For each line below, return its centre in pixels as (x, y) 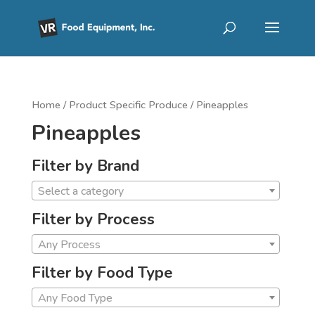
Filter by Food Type (102, 272)
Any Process (69, 244)
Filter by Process (93, 219)
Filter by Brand (85, 166)
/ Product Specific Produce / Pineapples (154, 105)
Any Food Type (75, 298)
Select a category (81, 191)
